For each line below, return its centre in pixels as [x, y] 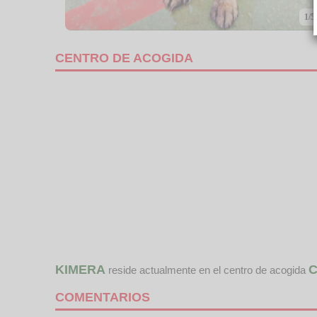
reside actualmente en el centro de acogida [207, 270]
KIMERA [80, 269]
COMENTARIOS [103, 297]
